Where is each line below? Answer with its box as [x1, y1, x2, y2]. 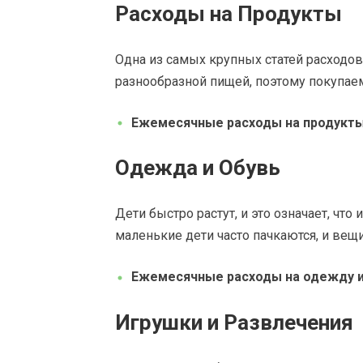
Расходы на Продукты [115, 2, 342, 26]
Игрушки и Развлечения [115, 310, 353, 335]
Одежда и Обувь [115, 156, 280, 181]
